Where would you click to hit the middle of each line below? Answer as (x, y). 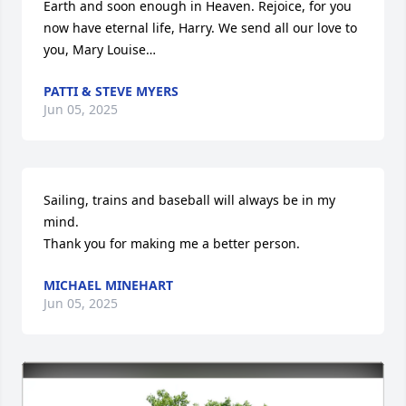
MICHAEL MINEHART (108, 285)
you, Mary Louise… (100, 49)
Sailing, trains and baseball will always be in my (189, 200)
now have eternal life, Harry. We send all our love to (200, 28)
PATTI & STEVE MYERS (111, 91)
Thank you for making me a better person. (172, 243)
